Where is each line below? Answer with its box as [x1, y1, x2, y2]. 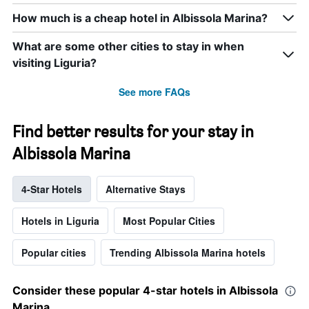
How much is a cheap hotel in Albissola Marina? [12, 10, 268, 25]
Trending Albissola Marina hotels [110, 245, 266, 259]
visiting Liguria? [12, 55, 97, 70]
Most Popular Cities [123, 213, 215, 228]
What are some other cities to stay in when [12, 39, 244, 53]
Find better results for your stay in [12, 121, 254, 141]
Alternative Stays [106, 181, 186, 196]
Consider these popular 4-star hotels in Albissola [12, 283, 278, 297]
